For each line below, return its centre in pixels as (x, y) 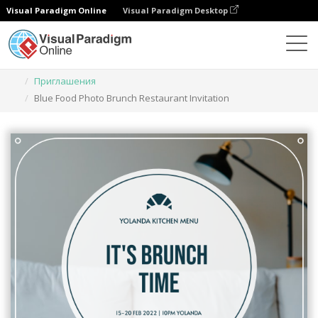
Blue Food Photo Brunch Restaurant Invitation (132, 98)
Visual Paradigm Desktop (176, 10)
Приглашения (65, 81)
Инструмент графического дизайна (127, 64)
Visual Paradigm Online (56, 10)
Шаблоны (244, 64)
